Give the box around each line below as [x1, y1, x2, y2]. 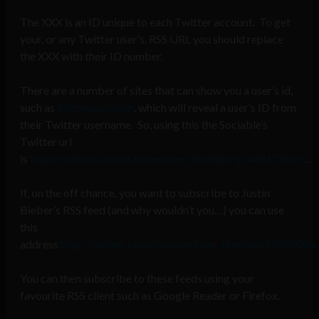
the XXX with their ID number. [20, 49, 163, 63]
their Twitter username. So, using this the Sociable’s [20, 117, 268, 132]
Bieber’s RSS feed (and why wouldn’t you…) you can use [20, 203, 284, 217]
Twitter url [20, 135, 72, 149]
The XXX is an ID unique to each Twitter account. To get [20, 15, 291, 29]
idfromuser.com [57, 100, 134, 115]
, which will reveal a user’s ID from [134, 100, 296, 115]
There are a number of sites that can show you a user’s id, [20, 83, 293, 98]
